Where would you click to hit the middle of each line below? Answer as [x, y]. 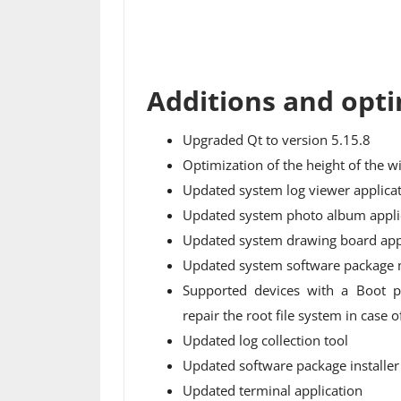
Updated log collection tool [265, 340]
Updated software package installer [290, 365]
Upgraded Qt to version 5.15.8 [276, 139]
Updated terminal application [272, 390]
